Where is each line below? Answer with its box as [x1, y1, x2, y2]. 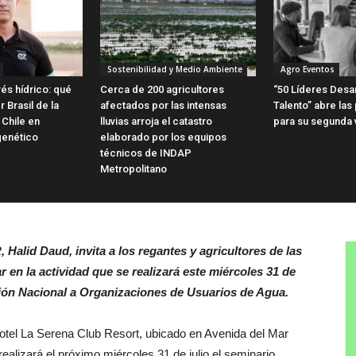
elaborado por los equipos [100, 130, 226, 143]
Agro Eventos [278, 63, 335, 75]
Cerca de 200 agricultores [100, 83, 224, 95]
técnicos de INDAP [100, 146, 192, 159]
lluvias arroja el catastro [100, 114, 212, 127]
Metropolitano [100, 162, 167, 175]
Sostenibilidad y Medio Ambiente [105, 63, 242, 75]
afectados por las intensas [100, 99, 226, 111]
